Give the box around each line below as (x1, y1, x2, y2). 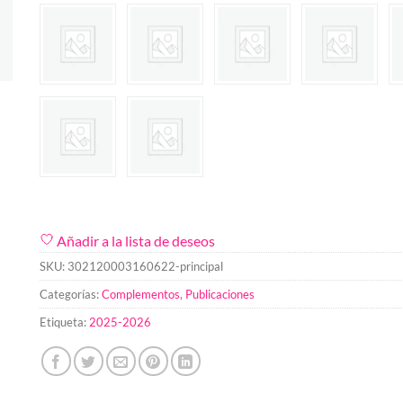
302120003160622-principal (67, 258, 223, 273)
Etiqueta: (40, 314, 89, 329)
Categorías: (40, 286, 102, 301)
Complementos (102, 286, 180, 301)
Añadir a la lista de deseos (57, 231, 215, 249)
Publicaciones (185, 286, 255, 301)
